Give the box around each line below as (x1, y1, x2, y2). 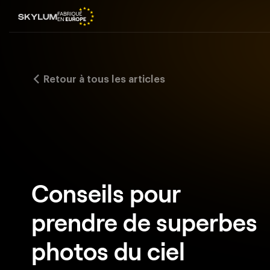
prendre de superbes (31, 207, 257, 236)
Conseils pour (31, 178, 181, 207)
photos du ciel (31, 236, 185, 265)
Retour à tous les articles (41, 75, 165, 84)
